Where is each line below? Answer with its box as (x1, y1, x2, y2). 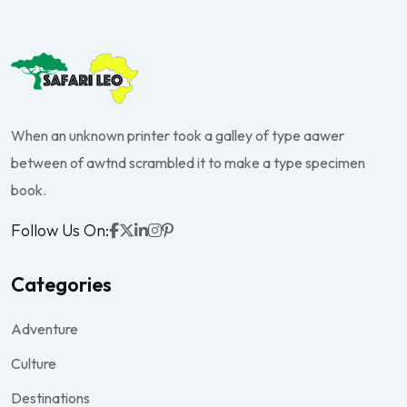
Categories (11, 271, 112, 297)
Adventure (11, 319, 78, 338)
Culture (11, 353, 56, 372)
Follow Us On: (11, 220, 109, 242)
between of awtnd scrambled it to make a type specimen (11, 153, 365, 172)
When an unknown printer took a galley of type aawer (11, 125, 344, 144)
